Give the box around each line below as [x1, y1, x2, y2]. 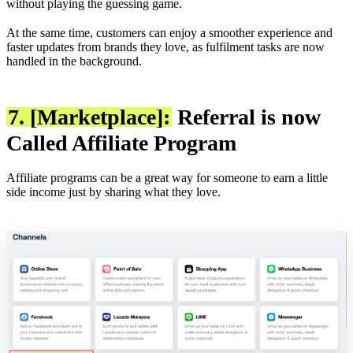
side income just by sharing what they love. [6, 184, 221, 199]
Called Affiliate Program [6, 130, 242, 155]
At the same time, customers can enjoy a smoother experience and [6, 25, 333, 39]
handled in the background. [6, 54, 142, 68]
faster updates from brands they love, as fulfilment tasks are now [6, 39, 325, 54]
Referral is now [172, 104, 321, 129]
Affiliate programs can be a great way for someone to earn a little [6, 170, 328, 184]
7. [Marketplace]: [8, 104, 170, 129]
